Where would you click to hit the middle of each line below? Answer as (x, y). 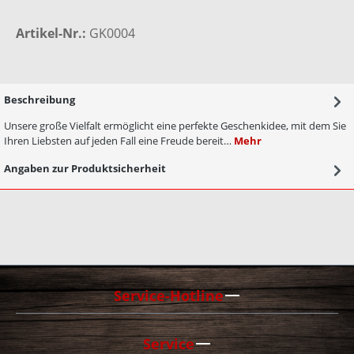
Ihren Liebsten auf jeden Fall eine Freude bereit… (119, 141)
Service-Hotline (168, 295)
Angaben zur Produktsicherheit (85, 169)
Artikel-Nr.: (53, 34)
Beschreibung (40, 100)
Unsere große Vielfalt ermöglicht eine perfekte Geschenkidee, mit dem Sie (175, 126)
